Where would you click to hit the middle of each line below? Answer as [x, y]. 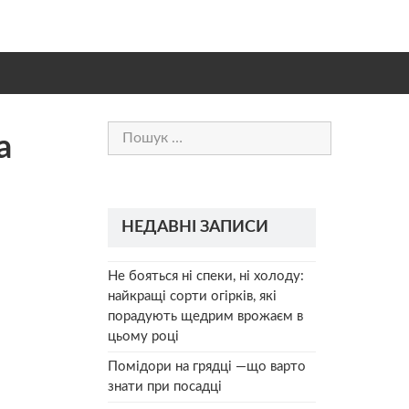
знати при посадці [165, 386]
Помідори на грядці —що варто [207, 366]
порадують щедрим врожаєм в [205, 316]
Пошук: [131, 130]
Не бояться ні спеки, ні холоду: [206, 276]
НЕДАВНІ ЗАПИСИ [195, 227]
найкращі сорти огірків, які [192, 296]
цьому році [143, 336]
